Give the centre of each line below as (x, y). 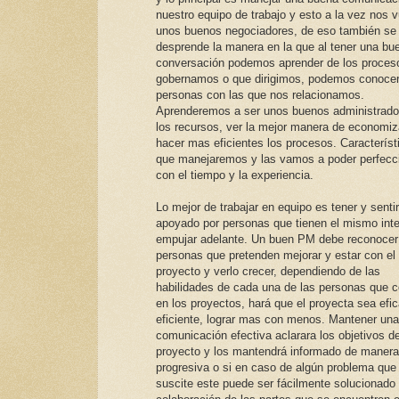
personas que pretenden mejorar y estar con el (276, 256)
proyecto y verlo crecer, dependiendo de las (268, 272)
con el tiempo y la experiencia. (235, 175)
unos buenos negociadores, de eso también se (276, 31)
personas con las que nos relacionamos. (260, 95)
